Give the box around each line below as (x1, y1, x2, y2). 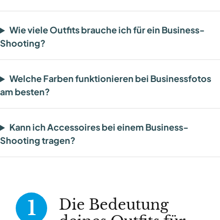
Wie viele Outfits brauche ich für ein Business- (9, 24, 205, 36)
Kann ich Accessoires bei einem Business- (9, 121, 189, 133)
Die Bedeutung (59, 196, 168, 214)
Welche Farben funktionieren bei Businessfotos (9, 73, 212, 84)
